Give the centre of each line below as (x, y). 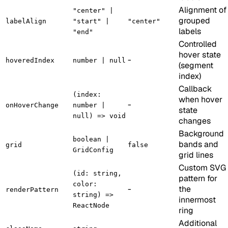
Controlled (198, 44)
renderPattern (32, 189)
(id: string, (97, 173)
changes (195, 121)
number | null (99, 60)
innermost (197, 199)
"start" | (91, 21)
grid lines (196, 155)
